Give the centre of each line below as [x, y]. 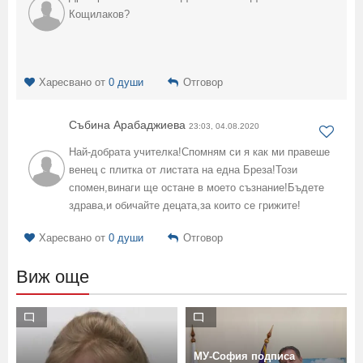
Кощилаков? [99, 14]
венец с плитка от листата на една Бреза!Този [183, 169]
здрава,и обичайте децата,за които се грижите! [185, 205]
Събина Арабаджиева [127, 124]
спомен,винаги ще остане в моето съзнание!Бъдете [196, 187]
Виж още [53, 276]
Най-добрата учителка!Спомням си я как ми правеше [199, 152]
